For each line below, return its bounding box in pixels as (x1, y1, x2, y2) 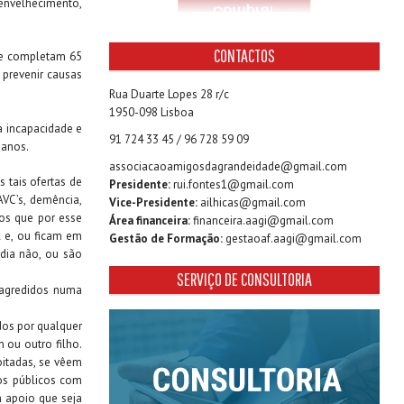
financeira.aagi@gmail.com (193, 213, 334, 228)
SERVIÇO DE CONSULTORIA (177, 269, 312, 289)
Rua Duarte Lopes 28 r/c (109, 87, 229, 102)
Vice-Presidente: (109, 195, 197, 210)
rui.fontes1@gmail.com (173, 177, 294, 192)
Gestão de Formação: (109, 231, 223, 246)
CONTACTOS (214, 45, 275, 66)
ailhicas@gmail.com (200, 195, 306, 210)
